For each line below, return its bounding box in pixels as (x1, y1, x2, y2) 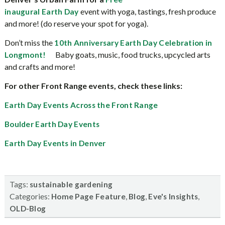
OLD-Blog (9, 204, 46, 213)
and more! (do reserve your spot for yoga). (4, 19, 148, 28)
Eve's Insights (148, 192, 198, 201)
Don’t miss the (4, 38, 53, 47)
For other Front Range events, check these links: (4, 81, 182, 90)
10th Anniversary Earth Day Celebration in (52, 38, 212, 47)
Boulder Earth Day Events (4, 120, 100, 129)
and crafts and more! (4, 62, 75, 71)
